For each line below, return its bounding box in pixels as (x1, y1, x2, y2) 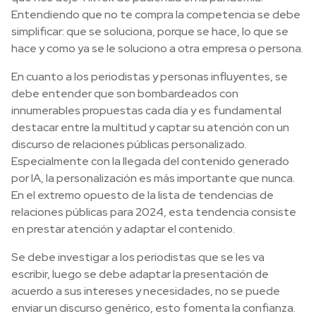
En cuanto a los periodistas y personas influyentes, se (11, 69, 288, 85)
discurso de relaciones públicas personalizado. (11, 137, 247, 152)
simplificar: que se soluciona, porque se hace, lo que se (11, 24, 288, 39)
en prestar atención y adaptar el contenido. (11, 221, 235, 237)
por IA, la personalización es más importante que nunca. (11, 171, 295, 186)
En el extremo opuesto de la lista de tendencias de (11, 188, 274, 203)
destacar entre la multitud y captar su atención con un (11, 120, 289, 135)
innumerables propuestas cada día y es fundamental (11, 103, 281, 119)
